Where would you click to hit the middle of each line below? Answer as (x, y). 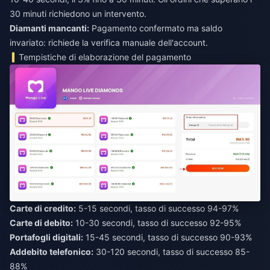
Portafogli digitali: (46, 237)
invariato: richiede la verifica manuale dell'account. (109, 42)
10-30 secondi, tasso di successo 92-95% (157, 223)
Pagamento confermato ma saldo (156, 28)
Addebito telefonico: (52, 252)
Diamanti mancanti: (49, 28)
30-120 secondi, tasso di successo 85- (171, 252)
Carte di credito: (43, 209)
